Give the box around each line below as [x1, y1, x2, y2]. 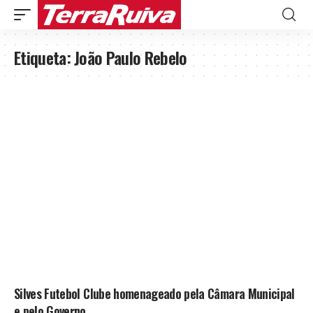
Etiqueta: [14, 45, 75, 70]
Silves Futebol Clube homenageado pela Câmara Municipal [14, 284, 295, 303]
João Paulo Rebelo [74, 45, 187, 70]
